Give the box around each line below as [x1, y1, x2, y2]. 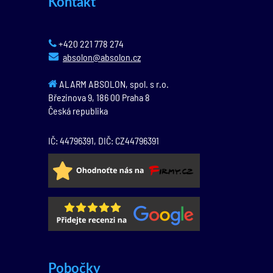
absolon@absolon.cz [63, 51, 141, 63]
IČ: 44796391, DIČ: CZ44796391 [48, 135, 159, 146]
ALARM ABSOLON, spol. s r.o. [57, 78, 169, 90]
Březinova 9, [48, 91, 96, 103]
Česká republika [48, 105, 108, 116]
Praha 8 [120, 91, 150, 103]
